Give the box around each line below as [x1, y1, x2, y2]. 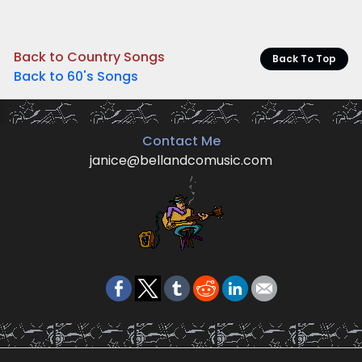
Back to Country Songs [13, 47, 165, 66]
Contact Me [141, 131, 221, 150]
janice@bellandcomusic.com [90, 150, 272, 170]
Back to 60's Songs [13, 66, 138, 86]
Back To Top [272, 51, 337, 65]
